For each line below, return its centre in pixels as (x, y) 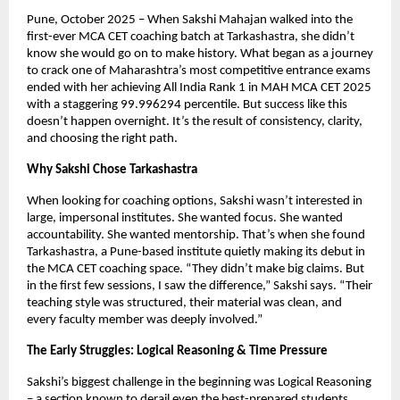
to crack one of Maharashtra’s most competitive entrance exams (199, 71)
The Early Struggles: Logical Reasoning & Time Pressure (177, 351)
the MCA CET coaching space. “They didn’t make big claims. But (196, 269)
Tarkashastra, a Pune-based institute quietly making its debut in (196, 252)
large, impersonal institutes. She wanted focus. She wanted (185, 218)
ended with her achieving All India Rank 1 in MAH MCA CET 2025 (199, 87)
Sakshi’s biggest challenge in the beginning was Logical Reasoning (199, 382)
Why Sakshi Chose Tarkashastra (112, 170)
